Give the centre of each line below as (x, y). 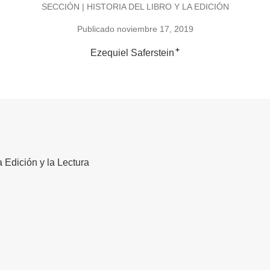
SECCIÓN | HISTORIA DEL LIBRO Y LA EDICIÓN (135, 6)
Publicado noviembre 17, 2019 (135, 29)
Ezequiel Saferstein (132, 53)
